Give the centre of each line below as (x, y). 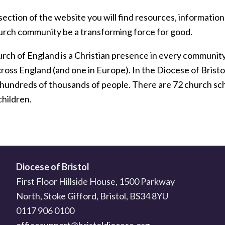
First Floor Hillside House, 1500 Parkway (95, 182)
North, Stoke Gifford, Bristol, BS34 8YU (92, 196)
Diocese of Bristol (53, 167)
